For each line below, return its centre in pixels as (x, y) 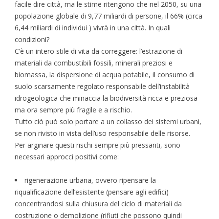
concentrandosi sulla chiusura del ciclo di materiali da (98, 204)
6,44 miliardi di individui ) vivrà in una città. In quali (93, 28)
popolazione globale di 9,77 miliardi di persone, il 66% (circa (109, 16)
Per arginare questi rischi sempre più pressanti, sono (98, 145)
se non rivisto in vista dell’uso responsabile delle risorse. (102, 133)
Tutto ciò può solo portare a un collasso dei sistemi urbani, (108, 122)
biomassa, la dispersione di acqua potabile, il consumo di (105, 75)
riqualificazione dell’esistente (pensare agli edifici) (92, 192)
